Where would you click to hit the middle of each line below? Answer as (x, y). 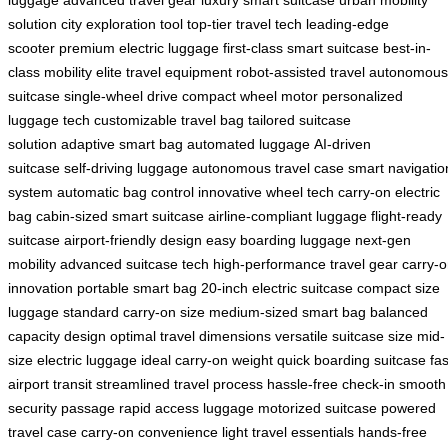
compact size (398, 288)
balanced (399, 312)
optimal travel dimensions (190, 336)
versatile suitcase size (344, 336)
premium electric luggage (139, 48)
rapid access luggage (186, 408)
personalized (362, 96)
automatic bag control (125, 192)
